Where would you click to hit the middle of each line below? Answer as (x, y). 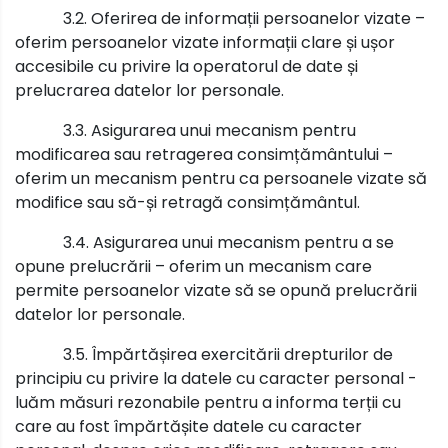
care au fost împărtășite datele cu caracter (188, 426)
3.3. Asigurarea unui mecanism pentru (209, 130)
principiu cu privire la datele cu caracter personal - (216, 378)
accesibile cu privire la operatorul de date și (186, 66)
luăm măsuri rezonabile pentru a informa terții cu (208, 402)
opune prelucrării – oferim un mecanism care (193, 266)
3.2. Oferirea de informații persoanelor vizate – (244, 18)
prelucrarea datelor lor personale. (149, 90)
